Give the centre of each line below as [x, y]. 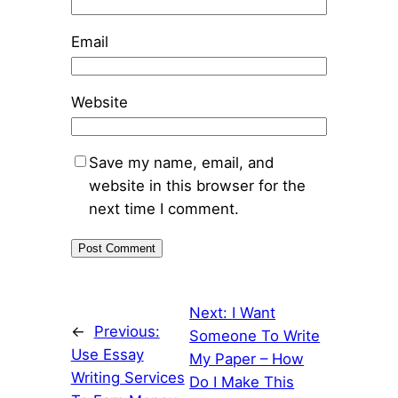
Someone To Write [255, 335]
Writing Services [127, 378]
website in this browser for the [197, 185]
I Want [254, 312]
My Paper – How [247, 358]
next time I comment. [163, 208]
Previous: [127, 332]
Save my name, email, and [181, 162]
